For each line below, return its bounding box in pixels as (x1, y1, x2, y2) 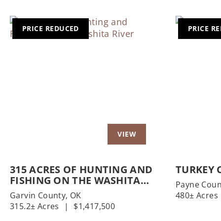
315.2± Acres (10, 201, 59, 212)
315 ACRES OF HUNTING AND (10, 163, 153, 177)
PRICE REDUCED (22, 24, 79, 34)
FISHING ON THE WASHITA (10, 174, 141, 187)
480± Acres (176, 190, 218, 201)
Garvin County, (10, 190, 71, 201)
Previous (19, 85, 67, 102)
